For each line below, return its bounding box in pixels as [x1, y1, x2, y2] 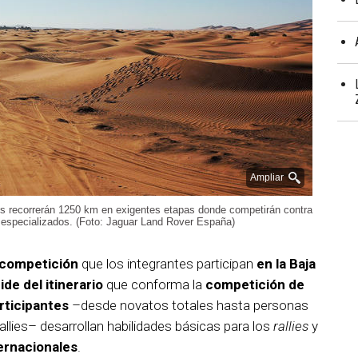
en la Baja [257, 256, 316, 272]
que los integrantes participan [78, 256, 257, 272]
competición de [205, 276, 304, 293]
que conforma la [103, 276, 205, 293]
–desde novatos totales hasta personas [69, 297, 308, 314]
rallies [273, 318, 308, 335]
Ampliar [250, 172, 284, 184]
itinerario [46, 276, 103, 293]
